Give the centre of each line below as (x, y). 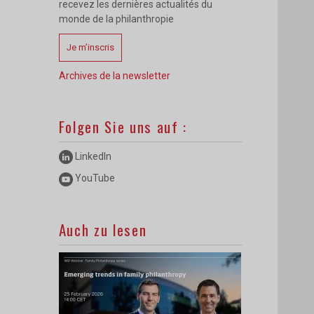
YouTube (94, 178)
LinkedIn (92, 156)
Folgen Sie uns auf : (123, 127)
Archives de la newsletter (114, 76)
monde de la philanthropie (116, 19)
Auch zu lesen (103, 229)
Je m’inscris (90, 47)
